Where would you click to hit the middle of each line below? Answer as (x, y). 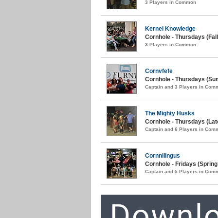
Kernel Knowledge (170, 28)
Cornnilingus (163, 155)
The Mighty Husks (170, 113)
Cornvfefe (159, 71)
